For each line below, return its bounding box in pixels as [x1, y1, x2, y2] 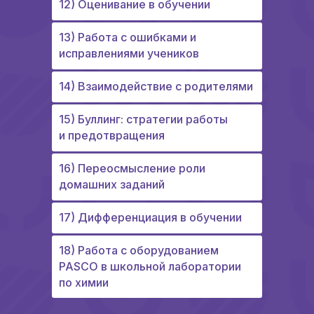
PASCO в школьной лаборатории [59, 259, 241, 274]
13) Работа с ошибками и [59, 30, 196, 45]
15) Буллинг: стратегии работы [59, 112, 228, 127]
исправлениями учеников [59, 46, 199, 61]
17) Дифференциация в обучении [59, 210, 242, 225]
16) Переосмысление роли [59, 161, 205, 176]
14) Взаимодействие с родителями [59, 79, 253, 94]
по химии [59, 275, 109, 290]
